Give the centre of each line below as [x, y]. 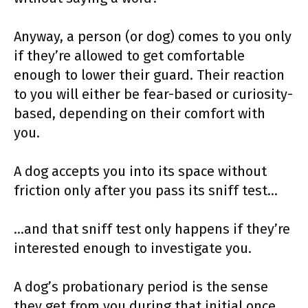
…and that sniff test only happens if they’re [152, 229]
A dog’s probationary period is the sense [141, 286]
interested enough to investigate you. [133, 248]
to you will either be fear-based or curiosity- [153, 94]
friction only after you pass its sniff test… [146, 190]
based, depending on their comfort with [140, 113]
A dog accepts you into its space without [140, 171]
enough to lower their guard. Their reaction [149, 75]
